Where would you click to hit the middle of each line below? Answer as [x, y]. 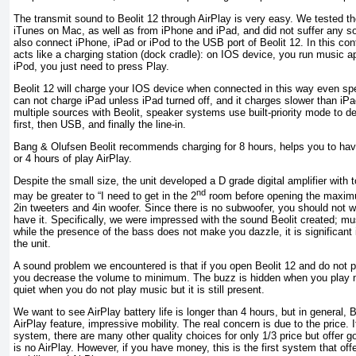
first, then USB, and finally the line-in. [100, 124]
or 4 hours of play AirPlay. [73, 159]
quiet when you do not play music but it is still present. [139, 290]
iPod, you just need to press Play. [91, 66]
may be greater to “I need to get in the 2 [105, 195]
